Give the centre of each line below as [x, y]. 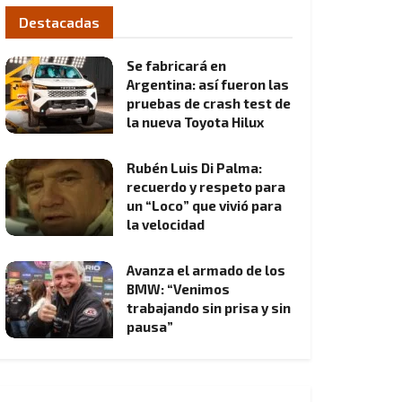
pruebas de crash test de [209, 103]
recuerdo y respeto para [206, 187]
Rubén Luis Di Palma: [194, 168]
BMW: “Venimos [178, 289]
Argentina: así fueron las [208, 84]
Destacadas [59, 22]
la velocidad [166, 224]
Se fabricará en [176, 66]
